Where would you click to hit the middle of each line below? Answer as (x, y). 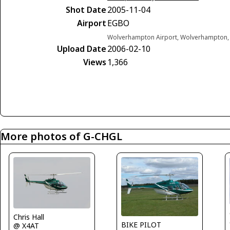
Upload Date (82, 49)
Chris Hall (29, 217)
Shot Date (86, 10)
